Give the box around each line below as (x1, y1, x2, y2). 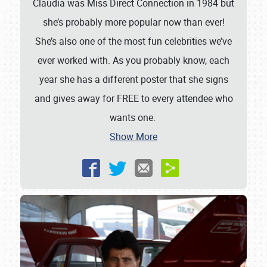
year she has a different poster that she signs (39, 73, 228, 86)
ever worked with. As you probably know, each (38, 54, 229, 67)
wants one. (109, 111, 158, 125)
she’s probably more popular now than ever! (42, 15, 225, 29)
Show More (110, 130, 157, 144)
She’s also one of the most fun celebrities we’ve (35, 35, 232, 48)
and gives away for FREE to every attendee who (34, 92, 233, 105)
